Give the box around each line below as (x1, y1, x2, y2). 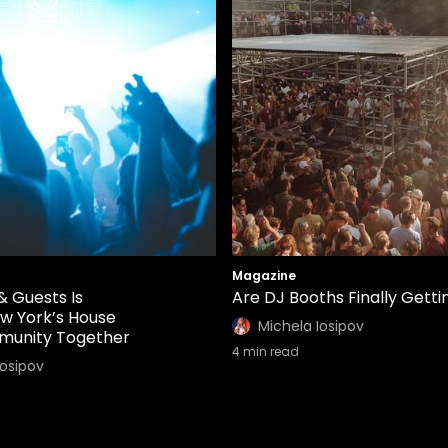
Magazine (232, 267, 296, 284)
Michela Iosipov (258, 316, 364, 336)
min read (240, 343, 299, 360)
